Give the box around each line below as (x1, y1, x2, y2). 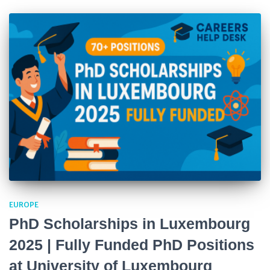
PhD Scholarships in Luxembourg (9, 215, 250, 233)
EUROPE (9, 200, 39, 210)
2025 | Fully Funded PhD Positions (9, 236, 254, 254)
